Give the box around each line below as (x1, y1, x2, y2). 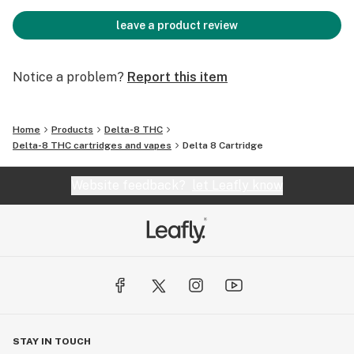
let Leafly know (192, 178, 283, 193)
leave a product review (116, 19, 238, 32)
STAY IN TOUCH (13, 336, 91, 347)
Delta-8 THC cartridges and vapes (13, 140, 171, 151)
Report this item (127, 70, 228, 85)
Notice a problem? (13, 70, 124, 85)
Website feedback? (71, 178, 192, 193)
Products (51, 124, 93, 135)
